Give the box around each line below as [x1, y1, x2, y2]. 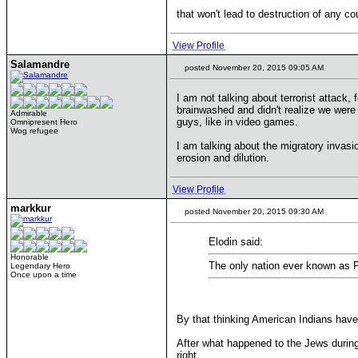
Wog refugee [10, 126, 58, 135]
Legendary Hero [10, 261, 70, 270]
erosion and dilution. [177, 152, 269, 164]
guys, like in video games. [177, 116, 298, 128]
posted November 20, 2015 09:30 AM [182, 207, 324, 216]
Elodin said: [209, 236, 263, 248]
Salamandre [10, 58, 70, 70]
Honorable [10, 253, 49, 261]
